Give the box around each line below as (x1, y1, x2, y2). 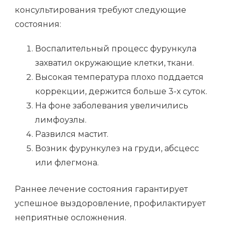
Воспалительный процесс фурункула (35, 44, 196, 54)
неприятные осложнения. (15, 213, 126, 223)
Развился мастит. (35, 129, 108, 139)
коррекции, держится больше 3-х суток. (35, 87, 207, 97)
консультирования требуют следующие (15, 5, 186, 15)
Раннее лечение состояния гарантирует (15, 184, 188, 194)
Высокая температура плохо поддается (35, 72, 204, 82)
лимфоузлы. (35, 115, 87, 125)
